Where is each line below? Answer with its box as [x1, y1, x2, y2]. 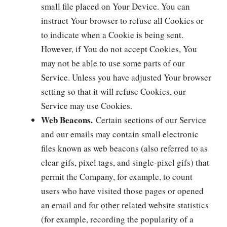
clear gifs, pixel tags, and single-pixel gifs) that [41, 157, 209, 168]
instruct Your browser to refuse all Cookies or [41, 15, 204, 26]
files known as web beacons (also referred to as [41, 142, 208, 154]
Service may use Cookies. [41, 100, 132, 111]
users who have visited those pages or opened [41, 185, 204, 197]
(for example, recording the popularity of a [41, 213, 194, 225]
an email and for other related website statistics [41, 199, 209, 211]
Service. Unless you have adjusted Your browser [41, 71, 211, 83]
